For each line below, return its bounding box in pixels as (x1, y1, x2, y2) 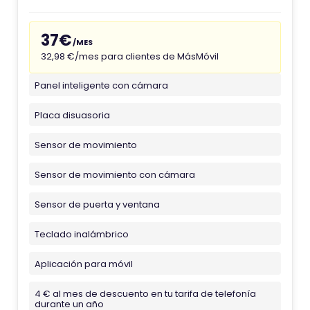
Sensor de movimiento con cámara (35, 168, 195, 181)
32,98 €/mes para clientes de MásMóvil (41, 50, 219, 63)
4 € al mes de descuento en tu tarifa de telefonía (35, 287, 256, 300)
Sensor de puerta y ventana (35, 198, 160, 211)
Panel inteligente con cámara (35, 79, 168, 92)
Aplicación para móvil (35, 257, 133, 271)
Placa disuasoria (35, 109, 110, 122)
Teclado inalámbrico (35, 228, 129, 241)
